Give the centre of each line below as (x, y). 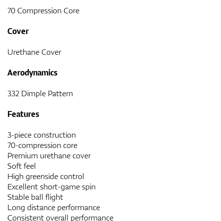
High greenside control (46, 176)
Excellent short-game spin (52, 186)
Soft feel (22, 166)
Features (23, 114)
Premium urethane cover (49, 155)
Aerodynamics (32, 72)
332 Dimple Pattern (40, 93)
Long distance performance (54, 207)
